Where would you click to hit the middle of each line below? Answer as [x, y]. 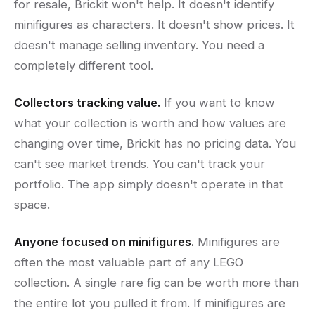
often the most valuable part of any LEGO [129, 263]
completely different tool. [84, 66]
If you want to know [218, 103]
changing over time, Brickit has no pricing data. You [155, 144]
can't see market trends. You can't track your [140, 164]
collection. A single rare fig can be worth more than [156, 283]
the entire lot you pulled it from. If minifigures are [150, 303]
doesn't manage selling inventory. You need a [139, 45]
